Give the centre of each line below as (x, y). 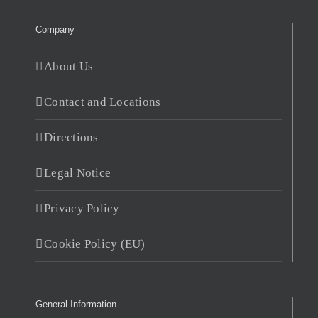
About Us (69, 66)
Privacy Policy (82, 208)
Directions (71, 137)
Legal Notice (78, 172)
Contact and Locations (103, 102)
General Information (76, 304)
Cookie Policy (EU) (95, 243)
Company (55, 29)
